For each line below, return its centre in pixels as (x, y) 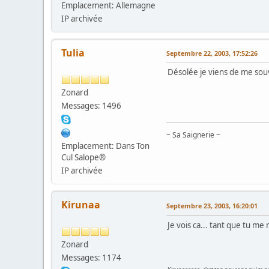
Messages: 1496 (91, 105)
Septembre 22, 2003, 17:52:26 (212, 53)
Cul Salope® (83, 157)
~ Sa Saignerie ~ (193, 134)
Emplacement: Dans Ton (105, 146)
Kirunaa (81, 204)
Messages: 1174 (91, 257)
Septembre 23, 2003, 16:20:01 (212, 205)
